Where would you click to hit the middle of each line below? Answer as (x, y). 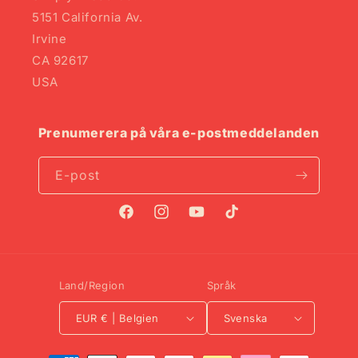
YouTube (212, 221)
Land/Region (91, 285)
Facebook (145, 221)
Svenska (245, 318)
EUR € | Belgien (130, 318)
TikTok (241, 221)
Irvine (50, 39)
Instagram (181, 221)
